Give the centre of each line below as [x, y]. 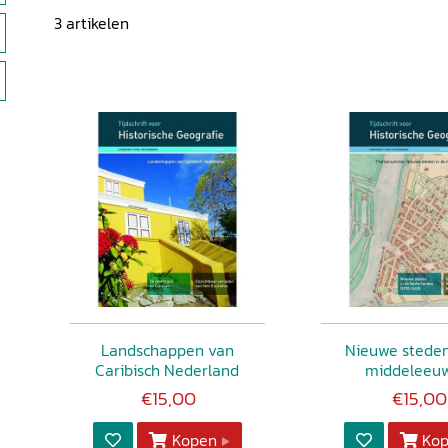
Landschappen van [167, 349]
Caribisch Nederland [167, 369]
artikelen [97, 23]
